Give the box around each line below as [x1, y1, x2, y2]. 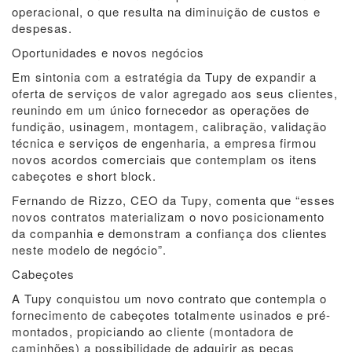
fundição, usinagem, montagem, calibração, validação [12, 118, 327, 134]
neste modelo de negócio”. [12, 241, 167, 258]
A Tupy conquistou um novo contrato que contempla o [12, 290, 327, 306]
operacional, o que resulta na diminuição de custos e [12, 3, 321, 20]
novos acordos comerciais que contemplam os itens [12, 151, 317, 167]
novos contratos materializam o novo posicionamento [12, 208, 324, 225]
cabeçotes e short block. [12, 167, 156, 184]
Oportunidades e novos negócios [12, 44, 204, 60]
